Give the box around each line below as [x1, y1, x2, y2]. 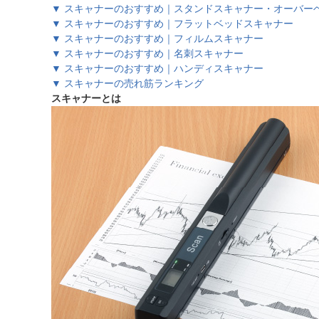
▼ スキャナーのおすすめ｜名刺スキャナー [51, 48, 244, 59]
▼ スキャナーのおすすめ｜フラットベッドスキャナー [51, 18, 293, 29]
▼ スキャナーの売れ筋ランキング [51, 78, 204, 89]
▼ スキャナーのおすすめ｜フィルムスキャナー [51, 33, 263, 44]
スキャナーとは [51, 93, 121, 104]
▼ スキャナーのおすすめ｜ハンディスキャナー [51, 63, 263, 74]
